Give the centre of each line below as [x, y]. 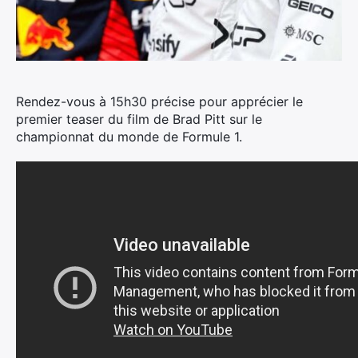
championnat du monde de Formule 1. [129, 137]
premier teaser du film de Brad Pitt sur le [139, 119]
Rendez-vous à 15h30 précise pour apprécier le [159, 101]
